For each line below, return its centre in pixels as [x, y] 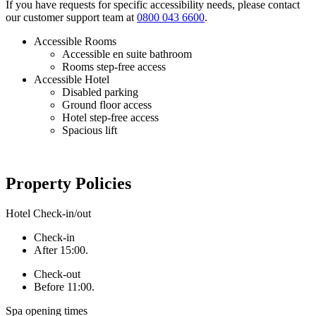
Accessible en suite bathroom [127, 54]
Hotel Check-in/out [48, 214]
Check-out [57, 274]
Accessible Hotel [72, 79]
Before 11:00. [64, 287]
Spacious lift [90, 130]
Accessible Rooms [75, 41]
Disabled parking [100, 92]
